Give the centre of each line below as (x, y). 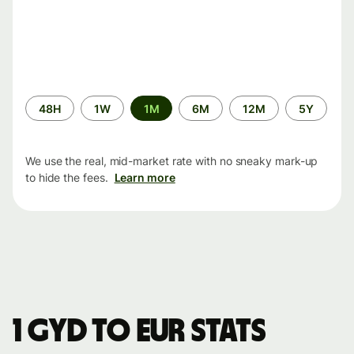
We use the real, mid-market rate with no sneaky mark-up (172, 161)
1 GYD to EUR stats (139, 332)
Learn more (145, 178)
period (42, 119)
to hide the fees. (67, 178)
